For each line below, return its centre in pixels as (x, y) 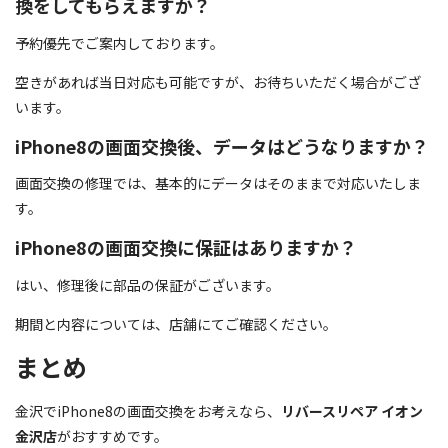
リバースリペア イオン (352, 410)
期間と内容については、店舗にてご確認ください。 (176, 323)
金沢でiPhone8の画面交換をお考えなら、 (148, 410)
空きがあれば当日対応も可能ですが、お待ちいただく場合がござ (218, 81)
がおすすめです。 (112, 435)
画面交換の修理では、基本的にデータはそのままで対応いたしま (218, 183)
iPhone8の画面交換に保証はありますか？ (186, 247)
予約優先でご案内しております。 (119, 42)
